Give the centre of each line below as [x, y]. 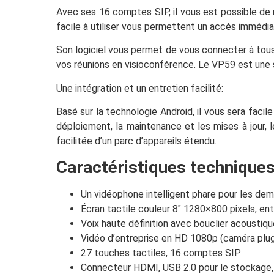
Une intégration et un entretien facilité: [140, 88]
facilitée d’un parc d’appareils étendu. [136, 141]
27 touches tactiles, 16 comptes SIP [161, 253]
